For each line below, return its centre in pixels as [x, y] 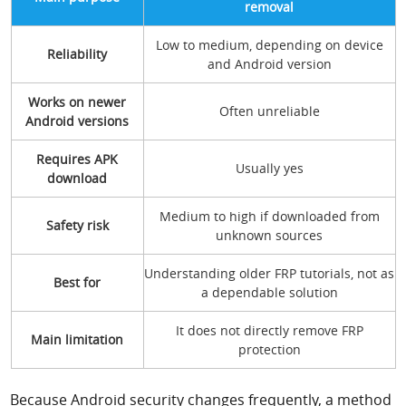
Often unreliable [269, 111]
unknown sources [269, 235]
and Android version [269, 63]
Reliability [77, 53]
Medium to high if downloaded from [269, 216]
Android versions [77, 121]
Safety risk [77, 225]
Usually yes [269, 168]
